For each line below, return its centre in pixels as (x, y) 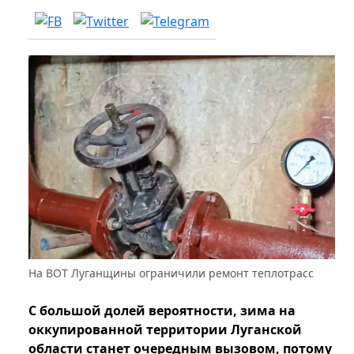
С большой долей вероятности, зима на (162, 311)
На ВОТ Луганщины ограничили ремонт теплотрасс (171, 273)
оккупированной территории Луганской (165, 330)
